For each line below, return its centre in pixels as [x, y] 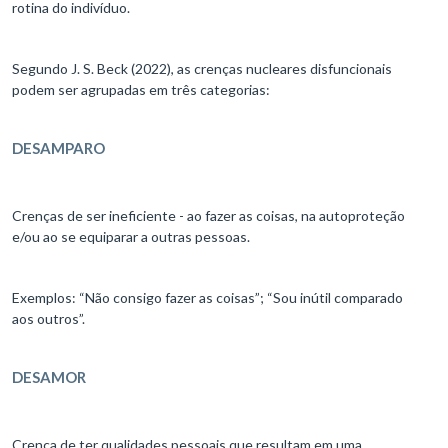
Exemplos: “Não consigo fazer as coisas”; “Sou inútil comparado [207, 298]
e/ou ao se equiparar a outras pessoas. [134, 237]
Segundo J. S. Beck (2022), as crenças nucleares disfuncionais [202, 69]
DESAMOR [49, 377]
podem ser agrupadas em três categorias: [142, 90]
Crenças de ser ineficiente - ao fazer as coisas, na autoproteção [208, 216]
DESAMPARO [58, 148]
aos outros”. [51, 319]
